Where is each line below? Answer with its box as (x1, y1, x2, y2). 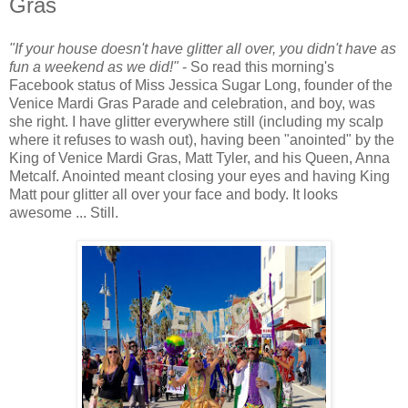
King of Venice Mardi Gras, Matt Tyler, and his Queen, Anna (9, 150, 390, 167)
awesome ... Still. (9, 205, 122, 221)
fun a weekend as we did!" (9, 59, 178, 76)
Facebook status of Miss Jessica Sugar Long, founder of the (9, 77, 393, 94)
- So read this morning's (178, 59, 334, 76)
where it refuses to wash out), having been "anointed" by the (9, 132, 394, 148)
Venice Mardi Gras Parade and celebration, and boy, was (9, 96, 375, 112)
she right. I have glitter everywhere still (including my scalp (9, 114, 383, 130)
